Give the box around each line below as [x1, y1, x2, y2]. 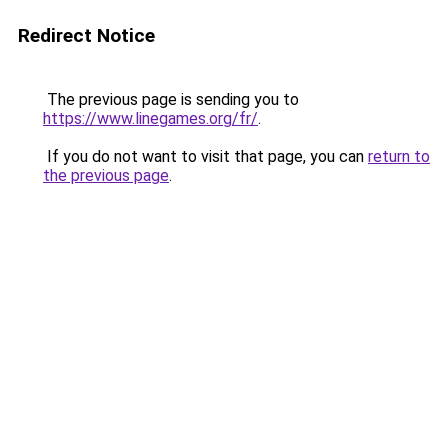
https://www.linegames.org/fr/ [43, 109, 258, 128]
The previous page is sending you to [43, 90, 299, 109]
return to [368, 147, 430, 166]
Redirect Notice [18, 24, 155, 47]
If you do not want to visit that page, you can [43, 147, 368, 166]
